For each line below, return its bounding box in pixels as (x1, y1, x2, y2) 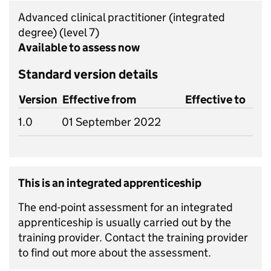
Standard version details (18, 67, 158, 82)
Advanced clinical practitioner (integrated (18, 10, 225, 24)
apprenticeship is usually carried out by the (18, 215, 231, 229)
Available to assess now (18, 41, 140, 54)
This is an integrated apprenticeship (18, 176, 201, 190)
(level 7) (59, 25, 99, 39)
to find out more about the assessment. (18, 246, 211, 260)
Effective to (185, 93, 246, 106)
